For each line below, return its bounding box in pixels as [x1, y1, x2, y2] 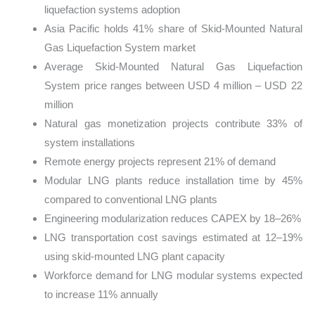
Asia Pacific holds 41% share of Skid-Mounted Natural [44, 22, 302, 34]
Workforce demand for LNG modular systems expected [44, 269, 302, 281]
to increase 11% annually [44, 288, 159, 300]
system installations [44, 136, 136, 148]
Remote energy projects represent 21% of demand [44, 155, 276, 167]
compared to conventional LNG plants [44, 193, 218, 205]
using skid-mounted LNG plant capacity [44, 250, 226, 262]
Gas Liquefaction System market [44, 41, 196, 53]
